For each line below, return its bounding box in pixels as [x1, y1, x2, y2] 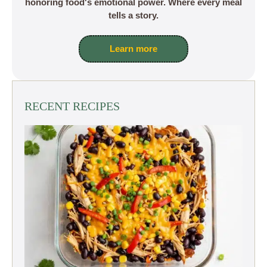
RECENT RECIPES [24, 100, 120, 113]
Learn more [110, 44, 157, 54]
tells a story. [108, 10, 159, 20]
